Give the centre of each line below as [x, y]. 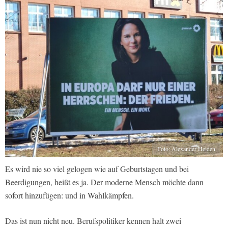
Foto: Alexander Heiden [186, 149]
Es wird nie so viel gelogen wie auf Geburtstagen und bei [97, 169]
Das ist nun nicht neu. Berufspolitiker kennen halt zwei [93, 221]
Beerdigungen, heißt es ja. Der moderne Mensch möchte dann [104, 182]
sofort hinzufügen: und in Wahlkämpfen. [69, 195]
